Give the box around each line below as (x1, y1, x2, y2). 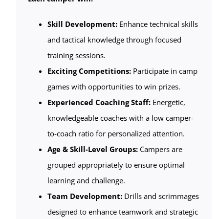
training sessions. (47, 50, 106, 61)
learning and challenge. (47, 175, 125, 186)
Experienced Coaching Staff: (47, 97, 151, 108)
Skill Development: (47, 19, 119, 29)
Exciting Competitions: (47, 66, 131, 76)
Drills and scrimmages (122, 191, 199, 201)
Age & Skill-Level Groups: (47, 144, 140, 154)
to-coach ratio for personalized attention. (47, 129, 185, 139)
